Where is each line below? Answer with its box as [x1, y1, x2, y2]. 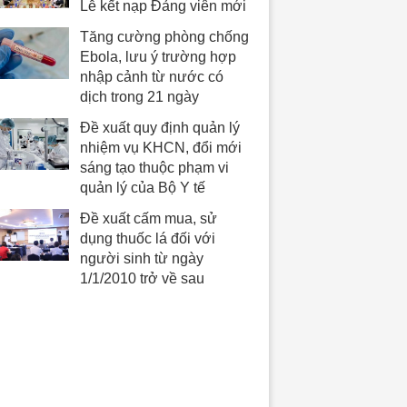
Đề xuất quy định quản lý [79, 120, 240, 136]
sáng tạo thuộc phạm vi [79, 160, 229, 176]
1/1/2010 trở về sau [79, 271, 204, 287]
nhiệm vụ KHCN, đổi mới [79, 140, 242, 156]
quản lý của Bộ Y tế [79, 180, 205, 196]
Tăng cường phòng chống [79, 29, 249, 45]
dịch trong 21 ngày [79, 89, 199, 105]
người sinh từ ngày [79, 251, 203, 267]
